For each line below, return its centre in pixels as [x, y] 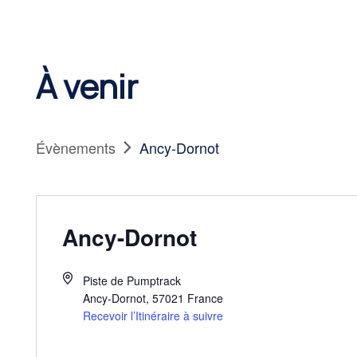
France [205, 298]
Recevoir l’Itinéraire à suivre [153, 316]
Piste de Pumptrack [131, 280]
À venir [87, 86]
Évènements [76, 147]
